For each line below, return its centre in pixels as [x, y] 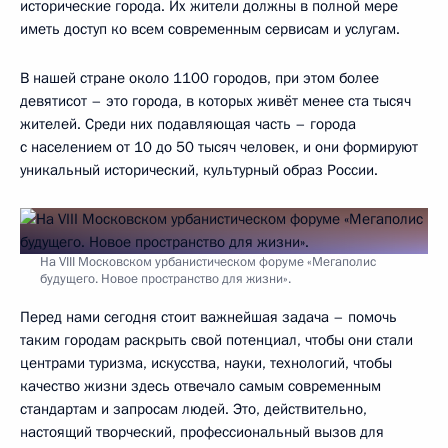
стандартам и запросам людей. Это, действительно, [193, 409]
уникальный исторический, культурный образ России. [199, 170]
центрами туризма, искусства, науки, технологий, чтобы [206, 363]
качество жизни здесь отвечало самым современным [200, 386]
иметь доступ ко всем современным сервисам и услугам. [210, 29]
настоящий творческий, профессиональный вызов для [202, 432]
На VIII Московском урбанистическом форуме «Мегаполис [208, 262]
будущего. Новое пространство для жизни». [165, 279]
